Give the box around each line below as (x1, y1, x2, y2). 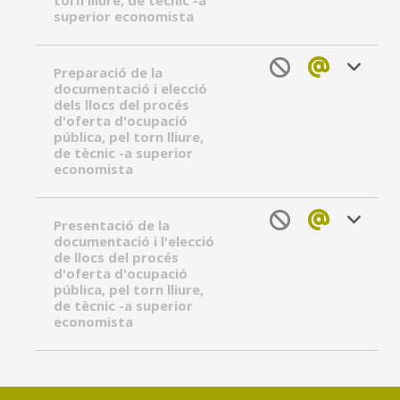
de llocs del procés (54, 248, 179, 266)
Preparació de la (54, 63, 162, 81)
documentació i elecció (54, 79, 207, 97)
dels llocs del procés (54, 96, 189, 113)
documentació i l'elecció (54, 232, 214, 250)
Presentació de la (54, 216, 170, 234)
